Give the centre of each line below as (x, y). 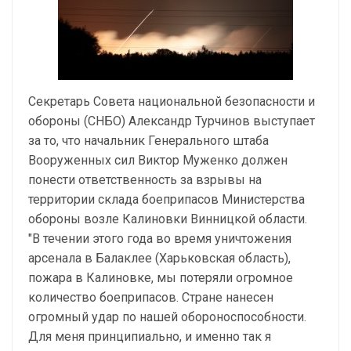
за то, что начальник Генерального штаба (148, 141)
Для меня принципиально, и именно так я (150, 337)
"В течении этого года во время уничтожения (160, 239)
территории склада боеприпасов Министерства (166, 199)
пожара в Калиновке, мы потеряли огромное (161, 278)
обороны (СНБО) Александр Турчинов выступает (172, 121)
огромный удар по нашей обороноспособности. (167, 317)
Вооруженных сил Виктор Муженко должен (158, 160)
